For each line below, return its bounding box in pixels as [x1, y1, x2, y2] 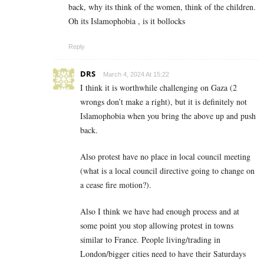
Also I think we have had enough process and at [80, 205, 239, 217]
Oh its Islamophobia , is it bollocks [68, 15, 185, 27]
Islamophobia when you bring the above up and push [80, 110, 256, 121]
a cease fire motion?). [80, 179, 151, 190]
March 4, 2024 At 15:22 [103, 70, 169, 78]
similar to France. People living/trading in [80, 233, 220, 245]
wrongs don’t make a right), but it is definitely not [80, 95, 247, 107]
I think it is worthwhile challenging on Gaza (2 [80, 81, 237, 93]
